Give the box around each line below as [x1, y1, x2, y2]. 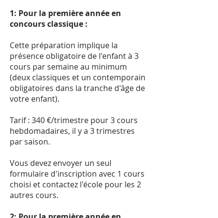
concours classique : [10, 18, 90, 29]
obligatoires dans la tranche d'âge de [10, 83, 145, 93]
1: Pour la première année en [10, 8, 121, 18]
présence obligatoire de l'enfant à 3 [10, 51, 139, 61]
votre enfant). [10, 93, 61, 104]
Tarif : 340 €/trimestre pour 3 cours [10, 115, 138, 126]
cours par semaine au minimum [10, 61, 127, 72]
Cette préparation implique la [10, 40, 118, 51]
